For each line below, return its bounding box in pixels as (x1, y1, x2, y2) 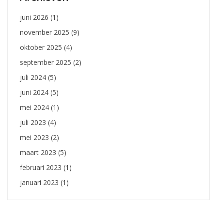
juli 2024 (20, 73, 48, 82)
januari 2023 (20, 178, 61, 187)
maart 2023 (20, 148, 58, 157)
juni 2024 (20, 88, 50, 97)
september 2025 (20, 58, 73, 67)
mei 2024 (20, 103, 51, 112)
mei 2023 (20, 133, 51, 142)
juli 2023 (20, 118, 48, 127)
